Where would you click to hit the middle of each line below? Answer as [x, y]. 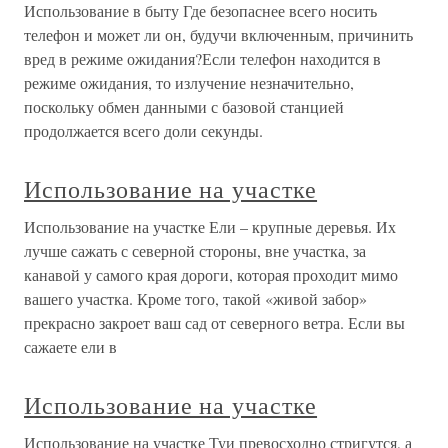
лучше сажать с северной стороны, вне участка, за [195, 250]
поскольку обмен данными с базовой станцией [184, 106]
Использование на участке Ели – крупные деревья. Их [210, 226]
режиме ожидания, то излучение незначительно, [189, 82]
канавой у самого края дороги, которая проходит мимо [211, 274]
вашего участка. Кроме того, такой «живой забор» [195, 298]
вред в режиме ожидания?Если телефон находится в [202, 58]
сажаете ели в [70, 346]
